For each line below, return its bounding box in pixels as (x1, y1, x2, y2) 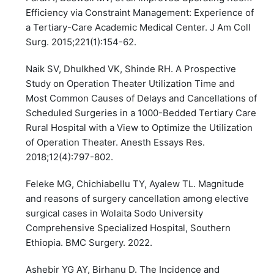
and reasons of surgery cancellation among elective (26, 193, 250, 205)
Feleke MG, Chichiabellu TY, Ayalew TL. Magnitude (26, 178, 245, 190)
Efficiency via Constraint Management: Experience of (26, 7, 254, 19)
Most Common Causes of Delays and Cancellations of (26, 92, 257, 105)
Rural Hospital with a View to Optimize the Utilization (26, 122, 253, 134)
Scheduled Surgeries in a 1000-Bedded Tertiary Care (26, 107, 257, 119)
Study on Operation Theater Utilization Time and (26, 78, 235, 90)
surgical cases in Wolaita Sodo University (26, 207, 204, 220)
